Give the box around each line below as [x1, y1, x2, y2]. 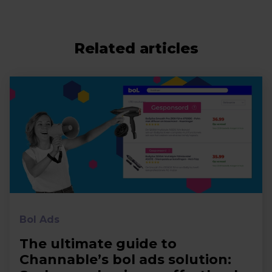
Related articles [73, 39, 199, 58]
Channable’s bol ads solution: [19, 251, 231, 268]
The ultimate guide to [19, 236, 177, 253]
